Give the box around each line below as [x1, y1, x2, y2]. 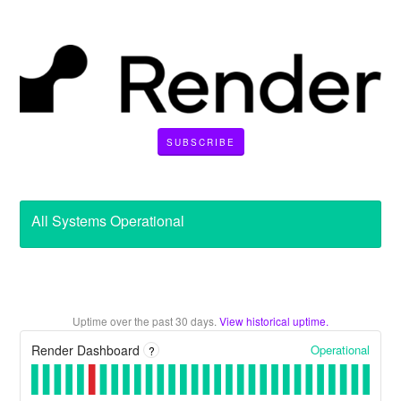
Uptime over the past [73, 312, 175, 328]
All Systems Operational [31, 209, 185, 231]
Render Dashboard [31, 341, 141, 360]
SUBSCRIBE [166, 135, 235, 149]
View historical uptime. [219, 312, 328, 328]
